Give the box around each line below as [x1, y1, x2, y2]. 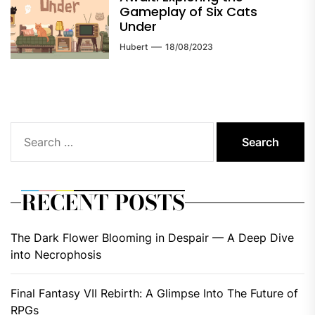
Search [10, 122, 46, 136]
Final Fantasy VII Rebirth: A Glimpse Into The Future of [11, 285, 298, 300]
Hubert [120, 41, 148, 52]
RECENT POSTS [21, 186, 185, 219]
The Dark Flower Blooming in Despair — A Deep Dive [11, 230, 294, 245]
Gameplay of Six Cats [120, 2, 257, 20]
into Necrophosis [11, 247, 101, 262]
